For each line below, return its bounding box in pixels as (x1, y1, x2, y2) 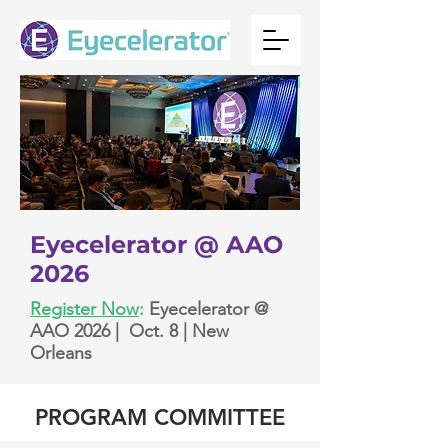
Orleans (30, 342, 92, 364)
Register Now (30, 298, 139, 320)
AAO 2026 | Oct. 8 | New (30, 320, 229, 342)
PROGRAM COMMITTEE (35, 404, 285, 431)
